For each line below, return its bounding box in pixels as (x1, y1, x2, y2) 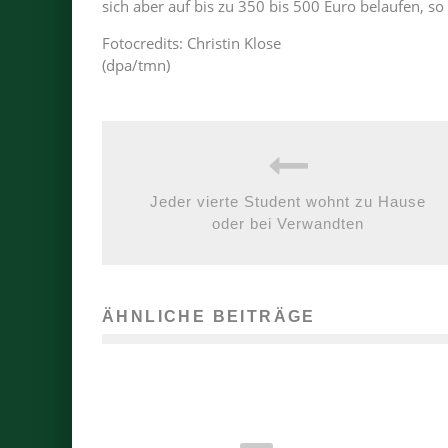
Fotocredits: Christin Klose (102, 33, 281, 53)
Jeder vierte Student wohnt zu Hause (150, 193, 426, 210)
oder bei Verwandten (212, 215, 364, 232)
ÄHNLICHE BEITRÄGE (102, 308, 316, 325)
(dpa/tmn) (102, 55, 170, 75)
